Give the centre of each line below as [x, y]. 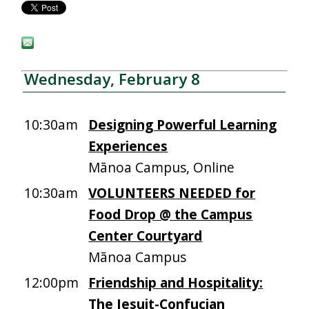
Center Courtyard [146, 236]
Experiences [128, 146]
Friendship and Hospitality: [176, 283]
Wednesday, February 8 [112, 79]
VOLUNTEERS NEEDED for [172, 193]
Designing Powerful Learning [183, 125]
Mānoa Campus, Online [162, 168]
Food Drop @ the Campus [171, 215]
